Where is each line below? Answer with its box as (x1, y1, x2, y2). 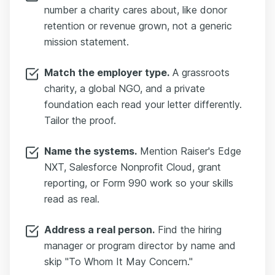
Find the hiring (155, 223, 222, 236)
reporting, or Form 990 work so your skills (44, 177, 233, 189)
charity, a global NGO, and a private (44, 82, 205, 95)
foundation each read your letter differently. (44, 98, 242, 110)
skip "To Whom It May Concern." (44, 255, 193, 268)
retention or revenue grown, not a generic (44, 20, 232, 32)
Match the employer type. (44, 66, 169, 79)
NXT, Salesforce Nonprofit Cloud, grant (44, 161, 221, 173)
